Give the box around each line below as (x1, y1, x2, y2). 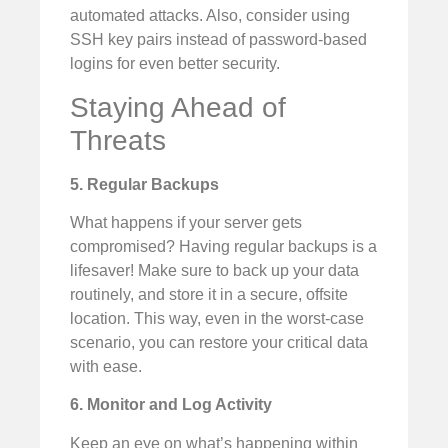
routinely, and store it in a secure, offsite (70, 286, 348, 304)
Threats (70, 124, 166, 156)
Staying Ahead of (70, 91, 286, 123)
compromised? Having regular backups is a (70, 238, 377, 256)
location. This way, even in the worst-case (70, 310, 364, 328)
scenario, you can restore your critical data (70, 334, 368, 352)
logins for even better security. (70, 55, 280, 73)
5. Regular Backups (70, 175, 219, 193)
